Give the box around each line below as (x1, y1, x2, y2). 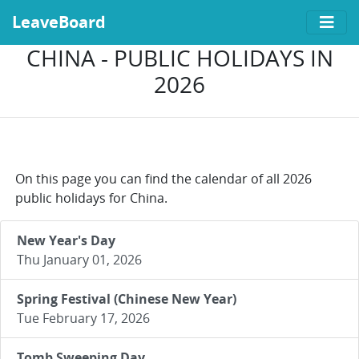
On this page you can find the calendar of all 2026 (15, 170, 312, 188)
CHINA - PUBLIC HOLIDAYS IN (26, 42, 333, 73)
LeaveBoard (12, 11, 106, 33)
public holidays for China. (15, 189, 167, 207)
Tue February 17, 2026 (17, 309, 150, 327)
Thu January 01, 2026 (17, 251, 142, 268)
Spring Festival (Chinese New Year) (17, 290, 236, 308)
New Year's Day (17, 232, 115, 249)
